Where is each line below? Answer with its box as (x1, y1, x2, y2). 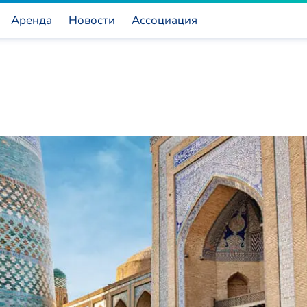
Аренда (11, 12, 52, 28)
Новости (69, 12, 115, 28)
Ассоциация (132, 12, 197, 28)
